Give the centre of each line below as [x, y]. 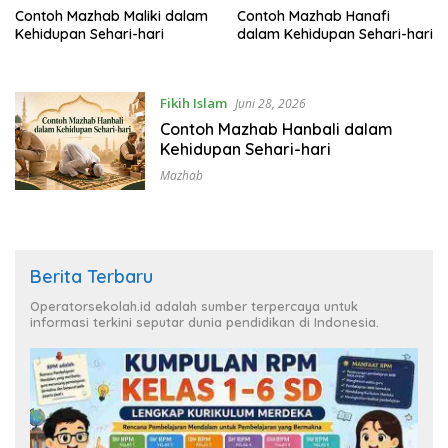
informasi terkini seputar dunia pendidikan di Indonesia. [204, 322]
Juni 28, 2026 [270, 103]
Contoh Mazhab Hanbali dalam [276, 128]
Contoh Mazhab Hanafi [313, 15]
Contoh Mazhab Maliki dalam [111, 15]
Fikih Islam [193, 102]
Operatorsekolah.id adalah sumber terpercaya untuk [194, 306]
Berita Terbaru [91, 277]
